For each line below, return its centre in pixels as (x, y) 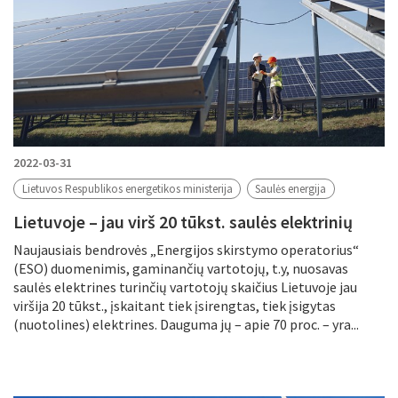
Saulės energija (291, 188)
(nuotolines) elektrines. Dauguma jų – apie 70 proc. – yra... (186, 324)
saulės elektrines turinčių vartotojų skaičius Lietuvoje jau (185, 287)
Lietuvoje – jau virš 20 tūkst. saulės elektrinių (183, 221)
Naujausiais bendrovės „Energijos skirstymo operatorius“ (186, 249)
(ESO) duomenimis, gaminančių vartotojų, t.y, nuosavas (181, 268)
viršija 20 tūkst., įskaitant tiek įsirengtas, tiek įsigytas (175, 305)
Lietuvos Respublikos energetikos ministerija (127, 188)
